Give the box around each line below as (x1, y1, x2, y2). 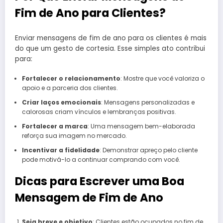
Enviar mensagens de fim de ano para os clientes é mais (15, 33, 207, 43)
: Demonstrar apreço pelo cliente (99, 145, 198, 154)
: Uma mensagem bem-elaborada (87, 121, 195, 130)
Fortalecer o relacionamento (21, 74, 120, 83)
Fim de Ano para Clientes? (15, 5, 166, 21)
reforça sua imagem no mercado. (21, 131, 127, 140)
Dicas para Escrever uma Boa (15, 173, 184, 189)
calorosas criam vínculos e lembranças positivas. (21, 107, 176, 116)
